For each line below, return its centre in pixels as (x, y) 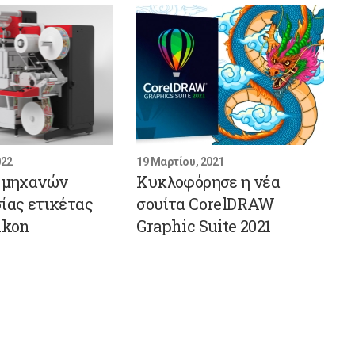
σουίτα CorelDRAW (206, 203)
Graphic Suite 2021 (204, 225)
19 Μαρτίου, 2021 (180, 161)
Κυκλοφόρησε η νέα (208, 181)
